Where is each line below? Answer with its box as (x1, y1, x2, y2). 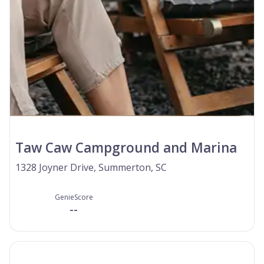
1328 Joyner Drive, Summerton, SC (15, 160, 167, 174)
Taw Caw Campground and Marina (15, 138, 237, 157)
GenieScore (54, 192, 93, 202)
